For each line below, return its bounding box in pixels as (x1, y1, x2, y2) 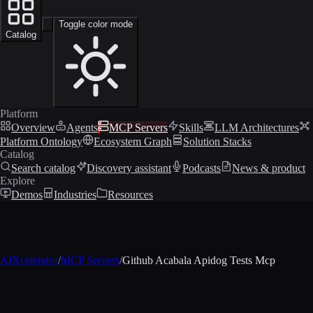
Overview (11, 121, 55, 133)
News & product (232, 161, 305, 174)
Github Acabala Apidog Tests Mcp (122, 254, 275, 266)
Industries (54, 188, 96, 201)
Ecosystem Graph (94, 135, 172, 147)
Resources (108, 188, 153, 201)
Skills (179, 121, 203, 133)
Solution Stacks (183, 135, 252, 147)
